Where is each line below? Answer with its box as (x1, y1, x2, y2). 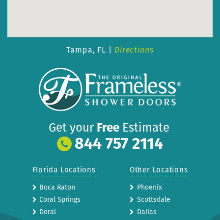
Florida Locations (32, 165, 96, 174)
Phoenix (137, 183, 162, 192)
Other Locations (129, 165, 188, 174)
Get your (48, 120, 97, 135)
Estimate (119, 120, 169, 135)
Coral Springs (39, 195, 81, 204)
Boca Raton (39, 183, 76, 192)
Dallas (137, 207, 157, 216)
